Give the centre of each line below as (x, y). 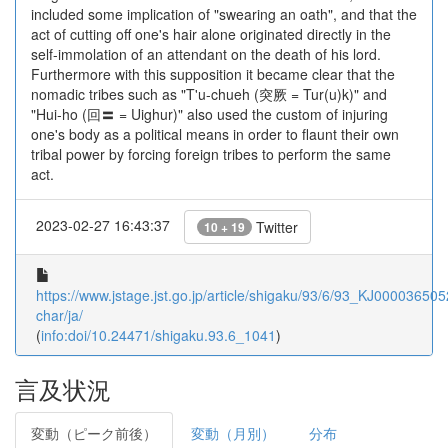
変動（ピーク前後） (94, 433)
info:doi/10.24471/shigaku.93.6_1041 (158, 335)
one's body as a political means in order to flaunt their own (215, 134)
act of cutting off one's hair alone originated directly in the (211, 34)
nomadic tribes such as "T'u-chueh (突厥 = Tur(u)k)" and (209, 94)
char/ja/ (59, 315)
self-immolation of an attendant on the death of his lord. (206, 54)
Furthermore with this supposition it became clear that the (213, 74)
